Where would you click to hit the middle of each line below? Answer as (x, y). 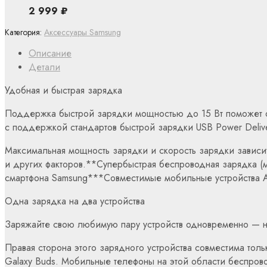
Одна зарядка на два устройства (75, 201)
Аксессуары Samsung (83, 32)
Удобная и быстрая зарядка (63, 91)
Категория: (24, 32)
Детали (44, 67)
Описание (50, 54)
